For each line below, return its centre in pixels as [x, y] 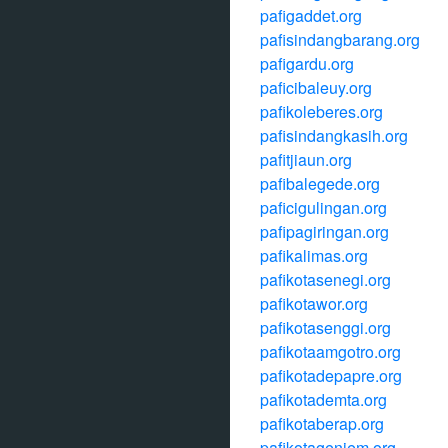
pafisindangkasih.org [334, 135]
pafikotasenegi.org [325, 279]
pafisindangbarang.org [340, 39]
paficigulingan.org [323, 207]
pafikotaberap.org [322, 423]
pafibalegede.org [320, 183]
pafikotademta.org [323, 399]
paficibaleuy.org [316, 87]
